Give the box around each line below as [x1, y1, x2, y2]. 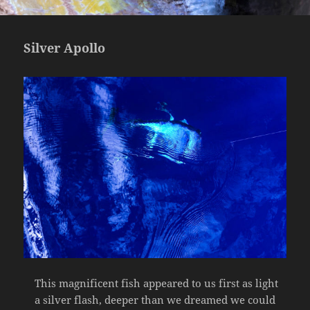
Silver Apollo [24, 39, 106, 56]
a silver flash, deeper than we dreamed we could [35, 292, 275, 307]
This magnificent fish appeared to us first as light [35, 275, 278, 290]
